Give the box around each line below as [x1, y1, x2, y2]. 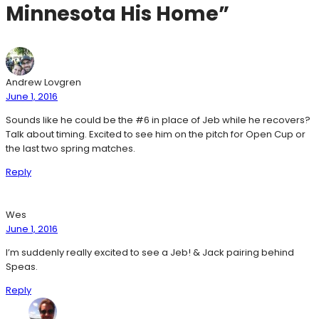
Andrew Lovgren [6, 75, 81, 89]
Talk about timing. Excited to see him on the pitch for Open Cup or [6, 127, 305, 141]
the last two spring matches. [6, 141, 135, 155]
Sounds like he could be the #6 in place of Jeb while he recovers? [6, 113, 310, 127]
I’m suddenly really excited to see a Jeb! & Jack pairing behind [6, 245, 294, 259]
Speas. [6, 259, 38, 273]
